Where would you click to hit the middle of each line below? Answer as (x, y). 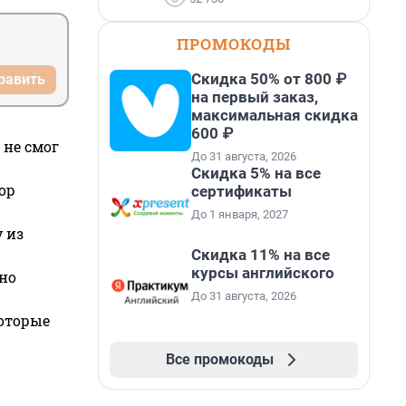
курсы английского (263, 273)
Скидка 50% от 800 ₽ (269, 79)
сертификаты (242, 191)
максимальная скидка (275, 115)
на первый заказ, (255, 97)
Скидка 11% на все (261, 255)
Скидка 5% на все (256, 173)
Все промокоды (219, 359)
